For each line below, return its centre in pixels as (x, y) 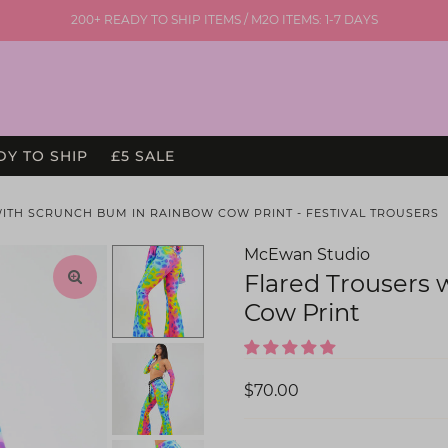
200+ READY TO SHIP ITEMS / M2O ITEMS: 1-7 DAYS (224, 19)
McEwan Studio (307, 255)
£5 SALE (142, 156)
